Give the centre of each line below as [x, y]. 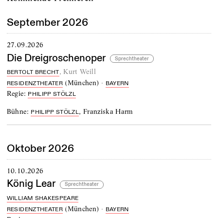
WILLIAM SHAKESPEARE [43, 199]
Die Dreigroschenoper [56, 58]
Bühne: [19, 111]
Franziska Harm [108, 111]
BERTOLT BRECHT [33, 73]
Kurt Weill [80, 72]
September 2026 [47, 23]
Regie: [17, 94]
